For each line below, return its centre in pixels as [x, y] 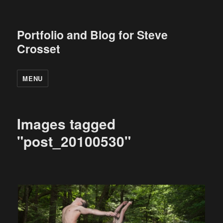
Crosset [39, 49]
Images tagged [66, 124]
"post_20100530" [74, 141]
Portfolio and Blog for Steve [93, 35]
